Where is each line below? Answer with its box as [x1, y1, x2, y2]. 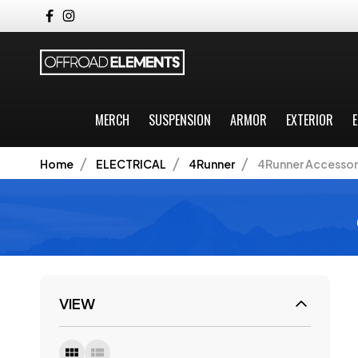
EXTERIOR [285, 110, 333, 129]
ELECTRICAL [96, 156, 166, 171]
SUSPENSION [148, 110, 211, 129]
